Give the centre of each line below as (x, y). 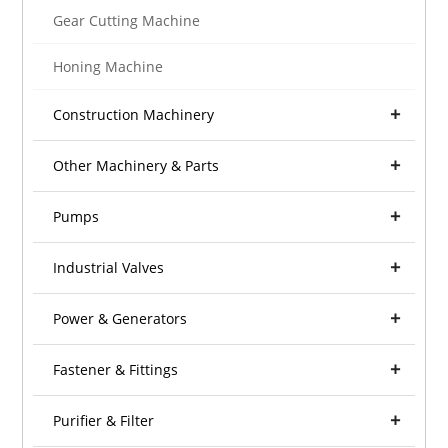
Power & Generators (120, 319)
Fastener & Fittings (116, 370)
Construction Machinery (134, 115)
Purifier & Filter (104, 421)
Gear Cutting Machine (127, 21)
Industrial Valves (109, 268)
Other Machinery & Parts (136, 166)
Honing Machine (108, 67)
